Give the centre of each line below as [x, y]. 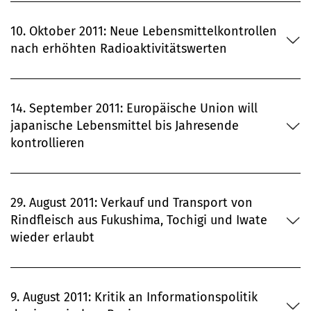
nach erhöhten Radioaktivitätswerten [119, 49]
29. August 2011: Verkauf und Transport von [132, 203]
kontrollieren [48, 143]
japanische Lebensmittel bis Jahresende [125, 126]
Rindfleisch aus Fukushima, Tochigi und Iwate [139, 220]
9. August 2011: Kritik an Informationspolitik [134, 297]
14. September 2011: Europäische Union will [134, 109]
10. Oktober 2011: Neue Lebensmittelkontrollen [144, 32]
